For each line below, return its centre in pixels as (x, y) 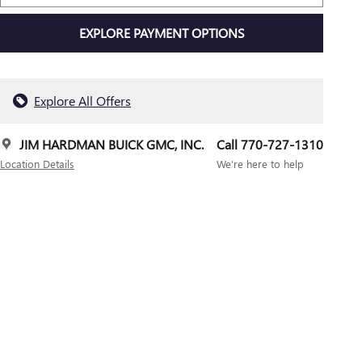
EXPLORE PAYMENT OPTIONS (162, 33)
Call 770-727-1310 (270, 144)
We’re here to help (260, 163)
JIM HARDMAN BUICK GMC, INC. (112, 144)
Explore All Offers (82, 100)
